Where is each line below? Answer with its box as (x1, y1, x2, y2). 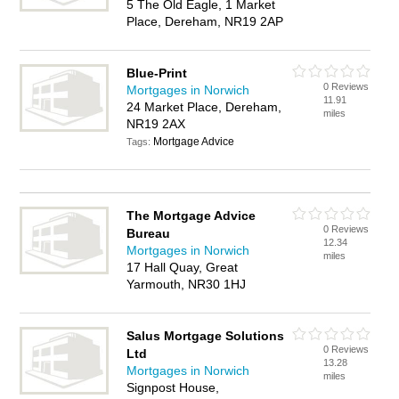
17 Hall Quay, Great (126, 260, 239, 274)
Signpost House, (126, 380, 220, 395)
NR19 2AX (126, 117, 186, 131)
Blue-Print (126, 66, 188, 80)
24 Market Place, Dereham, (126, 100, 282, 114)
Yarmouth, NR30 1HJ (126, 277, 247, 291)
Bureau (126, 226, 171, 240)
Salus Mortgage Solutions (126, 329, 285, 343)
